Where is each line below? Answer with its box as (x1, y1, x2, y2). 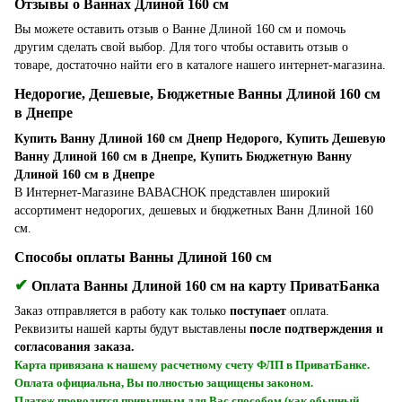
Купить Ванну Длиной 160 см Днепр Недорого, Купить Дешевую (14, 131, 386, 145)
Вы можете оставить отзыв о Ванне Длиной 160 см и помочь (14, 22, 345, 36)
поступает (230, 304, 286, 319)
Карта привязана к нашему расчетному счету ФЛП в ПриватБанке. (14, 358, 370, 372)
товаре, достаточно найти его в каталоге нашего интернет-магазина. (14, 58, 386, 72)
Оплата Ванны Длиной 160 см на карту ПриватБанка (28, 277, 380, 293)
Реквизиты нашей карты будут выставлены (14, 322, 249, 336)
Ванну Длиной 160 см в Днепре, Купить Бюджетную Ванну (14, 149, 352, 163)
